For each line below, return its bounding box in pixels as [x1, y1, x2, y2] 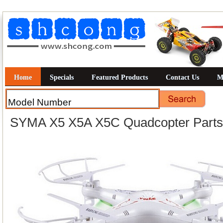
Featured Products [92, 73, 148, 81]
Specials [50, 73, 74, 81]
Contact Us [166, 73, 199, 81]
